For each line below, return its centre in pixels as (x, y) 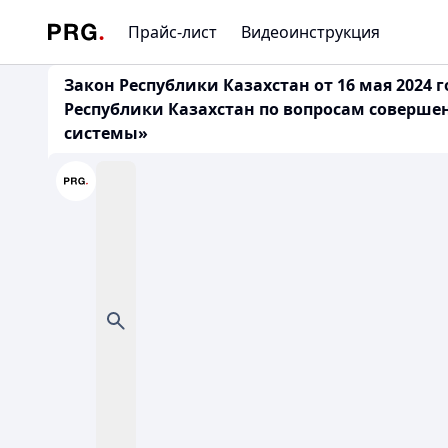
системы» (106, 133)
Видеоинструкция (310, 32)
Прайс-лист (172, 32)
